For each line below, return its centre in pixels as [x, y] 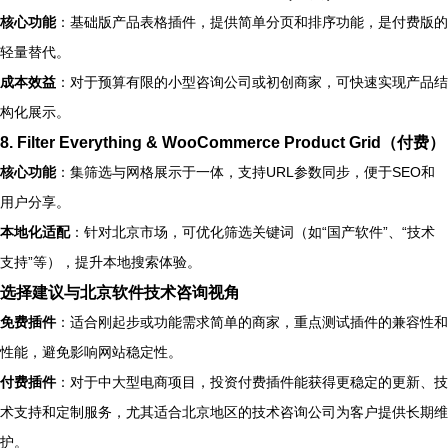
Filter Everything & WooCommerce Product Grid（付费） [231, 141]
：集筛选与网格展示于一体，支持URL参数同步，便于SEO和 [245, 171]
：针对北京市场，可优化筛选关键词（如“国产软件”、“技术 [252, 231]
